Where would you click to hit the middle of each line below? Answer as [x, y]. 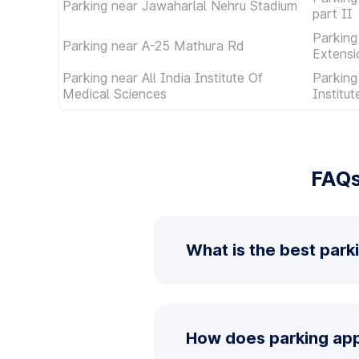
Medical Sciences [115, 94]
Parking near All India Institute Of [163, 78]
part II [333, 14]
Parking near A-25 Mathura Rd [153, 46]
